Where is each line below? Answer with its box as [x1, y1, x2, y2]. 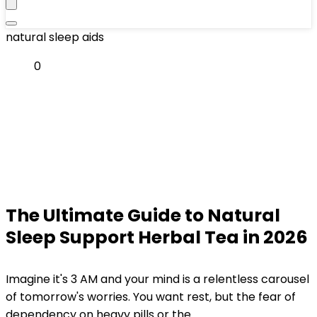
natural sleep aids [6, 29, 104, 45]
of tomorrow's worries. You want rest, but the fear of [6, 289, 296, 305]
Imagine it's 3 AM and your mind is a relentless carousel [6, 271, 309, 287]
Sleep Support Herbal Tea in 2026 [6, 225, 308, 250]
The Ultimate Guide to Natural [6, 203, 280, 228]
